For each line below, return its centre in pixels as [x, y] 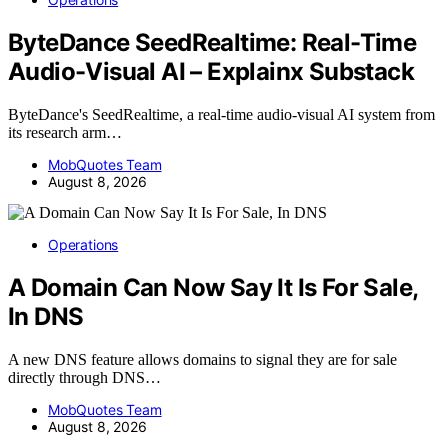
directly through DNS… [84, 378]
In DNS [46, 317]
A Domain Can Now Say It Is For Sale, [213, 288]
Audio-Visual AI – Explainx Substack [211, 72]
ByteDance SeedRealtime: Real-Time [212, 43]
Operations [83, 245]
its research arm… [65, 133]
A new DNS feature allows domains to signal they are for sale [202, 360]
